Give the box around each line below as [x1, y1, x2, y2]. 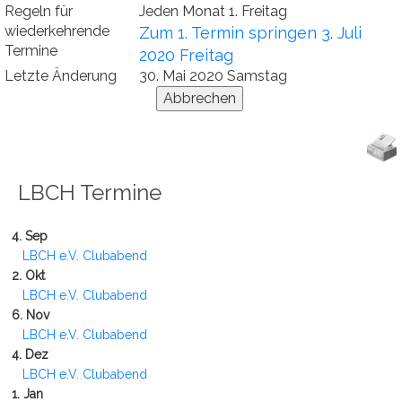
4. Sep [4, 229, 48, 243]
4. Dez [4, 347, 48, 362]
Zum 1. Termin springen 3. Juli [139, 23, 362, 42]
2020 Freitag [139, 46, 233, 65]
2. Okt [4, 268, 45, 283]
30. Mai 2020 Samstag [139, 67, 287, 84]
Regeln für [4, 3, 73, 20]
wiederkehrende [4, 22, 109, 39]
